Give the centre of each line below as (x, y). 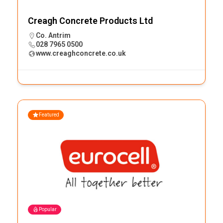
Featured (49, 114)
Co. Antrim (53, 35)
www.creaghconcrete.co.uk (81, 53)
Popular (48, 209)
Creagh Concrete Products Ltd (90, 20)
